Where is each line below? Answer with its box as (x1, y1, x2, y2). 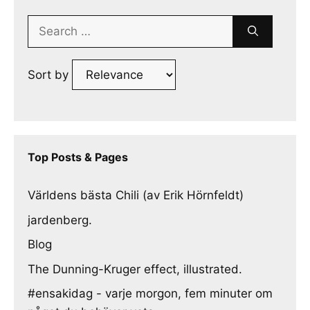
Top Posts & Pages (28, 150, 128, 164)
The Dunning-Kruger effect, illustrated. (28, 262, 242, 276)
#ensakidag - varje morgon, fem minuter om (28, 286, 273, 300)
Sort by (28, 67, 72, 82)
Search (27, 16, 66, 30)
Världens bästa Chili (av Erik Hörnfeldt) (28, 188, 244, 202)
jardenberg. (28, 212, 92, 227)
